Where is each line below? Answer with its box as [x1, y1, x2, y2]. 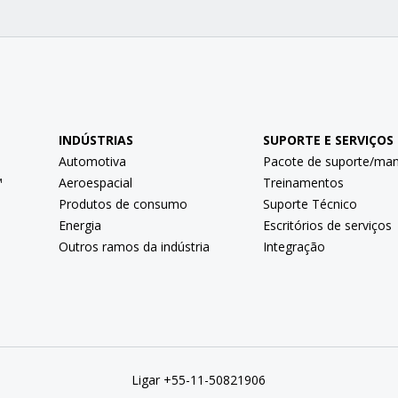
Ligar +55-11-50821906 [131, 370, 267, 388]
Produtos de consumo [59, 195, 187, 213]
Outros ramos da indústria [59, 238, 210, 256]
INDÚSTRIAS [59, 131, 133, 149]
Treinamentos [262, 174, 344, 192]
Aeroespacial [59, 174, 132, 192]
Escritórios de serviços [262, 217, 392, 235]
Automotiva [59, 153, 126, 171]
